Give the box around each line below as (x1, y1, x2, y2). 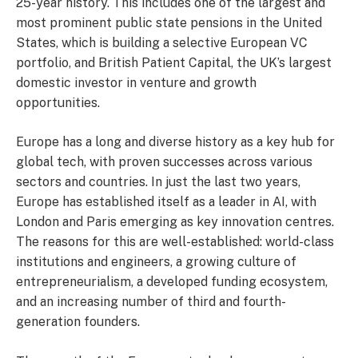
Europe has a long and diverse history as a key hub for (16, 134, 335, 150)
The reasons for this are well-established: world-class (16, 234, 334, 250)
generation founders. (16, 314, 140, 330)
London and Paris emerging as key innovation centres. (16, 214, 334, 230)
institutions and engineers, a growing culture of (16, 254, 296, 270)
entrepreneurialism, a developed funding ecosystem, (16, 274, 328, 290)
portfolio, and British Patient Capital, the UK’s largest (16, 54, 332, 70)
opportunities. (16, 94, 100, 110)
